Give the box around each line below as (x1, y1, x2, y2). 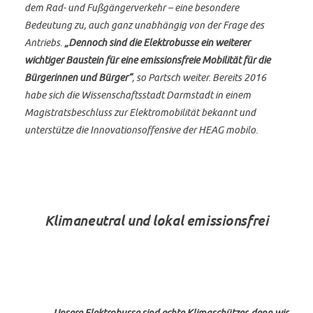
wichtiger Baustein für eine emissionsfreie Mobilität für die (24, 53, 271, 66)
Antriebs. (24, 36, 65, 48)
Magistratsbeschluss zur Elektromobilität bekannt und (24, 105, 256, 118)
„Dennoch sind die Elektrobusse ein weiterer (64, 36, 251, 48)
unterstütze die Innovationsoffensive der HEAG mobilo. (24, 123, 259, 136)
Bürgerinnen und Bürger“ (24, 71, 133, 83)
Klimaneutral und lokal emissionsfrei (44, 213, 269, 229)
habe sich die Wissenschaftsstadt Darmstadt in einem (24, 88, 252, 101)
